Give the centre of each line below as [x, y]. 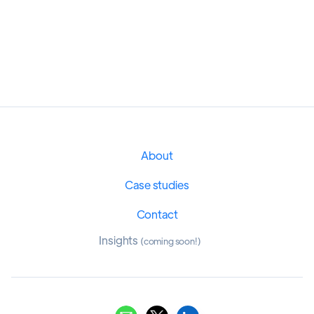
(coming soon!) [170, 241]
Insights [120, 240]
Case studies [157, 185]
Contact [157, 214]
